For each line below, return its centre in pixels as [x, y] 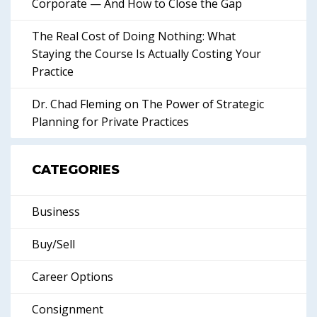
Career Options [73, 277]
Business [56, 212]
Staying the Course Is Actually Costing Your [146, 54]
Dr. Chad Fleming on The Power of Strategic [148, 104]
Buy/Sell [53, 244]
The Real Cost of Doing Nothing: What [134, 36]
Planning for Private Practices [110, 122]
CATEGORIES [76, 170]
